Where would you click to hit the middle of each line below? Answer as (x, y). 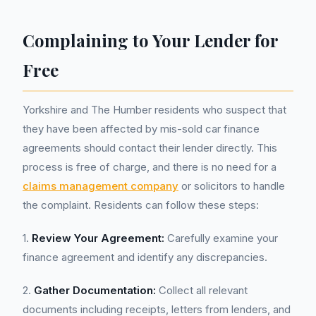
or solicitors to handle (232, 186)
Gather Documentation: (95, 290)
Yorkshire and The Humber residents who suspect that (154, 110)
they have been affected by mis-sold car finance (141, 129)
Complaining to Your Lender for (151, 40)
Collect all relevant (202, 290)
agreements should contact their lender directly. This (150, 148)
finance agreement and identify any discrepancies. (145, 257)
